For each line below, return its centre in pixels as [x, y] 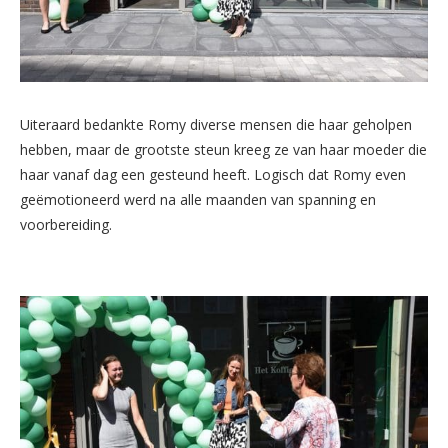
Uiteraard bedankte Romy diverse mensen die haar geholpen [216, 125]
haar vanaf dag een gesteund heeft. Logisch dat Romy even [213, 175]
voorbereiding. [66, 225]
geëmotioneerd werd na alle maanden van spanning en [198, 200]
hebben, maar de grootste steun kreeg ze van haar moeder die [223, 150]
